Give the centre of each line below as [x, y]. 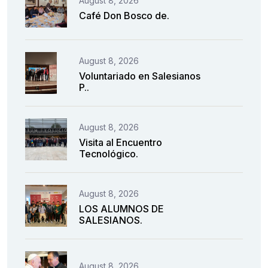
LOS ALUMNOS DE [121, 209]
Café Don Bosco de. [124, 15]
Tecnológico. [109, 154]
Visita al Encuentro [121, 143]
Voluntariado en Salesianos [140, 76]
